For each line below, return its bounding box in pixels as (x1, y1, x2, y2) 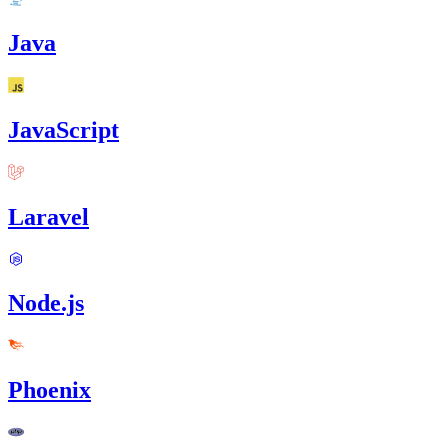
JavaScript (8, 116, 119, 143)
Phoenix (8, 377, 91, 404)
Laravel (8, 203, 89, 230)
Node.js (8, 290, 84, 317)
